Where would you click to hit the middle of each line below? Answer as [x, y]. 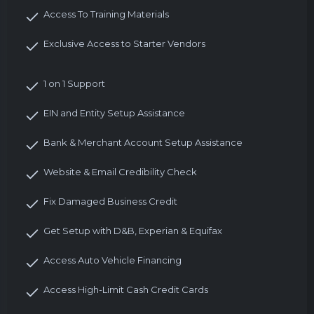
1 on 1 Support [74, 83]
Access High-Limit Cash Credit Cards [126, 289]
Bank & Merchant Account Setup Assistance [143, 142]
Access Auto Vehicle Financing [112, 260]
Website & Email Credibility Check [120, 171]
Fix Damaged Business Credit [110, 201]
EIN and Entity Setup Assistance [114, 112]
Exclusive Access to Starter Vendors [124, 43]
